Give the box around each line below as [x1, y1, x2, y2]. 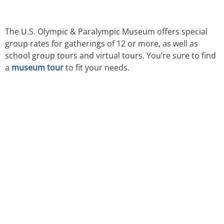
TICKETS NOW [22, 117, 103, 132]
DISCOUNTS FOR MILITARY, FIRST [22, 161, 151, 171]
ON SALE [22, 138, 72, 153]
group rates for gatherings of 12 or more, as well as [5, 37, 198, 49]
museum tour [11, 61, 63, 73]
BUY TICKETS [43, 201, 102, 212]
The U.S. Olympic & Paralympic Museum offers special [5, 25, 207, 37]
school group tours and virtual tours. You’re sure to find [5, 49, 216, 61]
